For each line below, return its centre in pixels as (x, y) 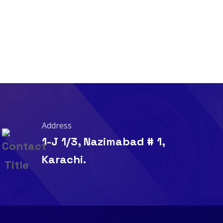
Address (56, 126)
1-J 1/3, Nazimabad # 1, (103, 142)
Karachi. (64, 160)
